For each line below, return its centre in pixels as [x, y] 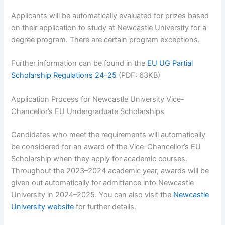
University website [43, 207]
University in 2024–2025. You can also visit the [92, 195]
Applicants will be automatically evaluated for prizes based [110, 15]
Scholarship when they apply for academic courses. [99, 158]
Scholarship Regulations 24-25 [64, 76]
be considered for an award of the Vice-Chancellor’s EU [106, 146]
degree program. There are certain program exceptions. [106, 39]
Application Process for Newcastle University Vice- [98, 99]
